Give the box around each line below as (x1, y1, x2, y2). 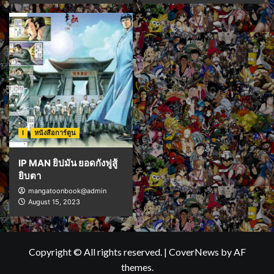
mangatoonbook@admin (28, 187, 106, 196)
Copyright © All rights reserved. (28, 246, 164, 258)
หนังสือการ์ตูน (34, 128, 76, 138)
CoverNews (168, 246, 219, 258)
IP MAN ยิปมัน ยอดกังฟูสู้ (18, 157, 117, 169)
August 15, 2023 (28, 198, 80, 207)
